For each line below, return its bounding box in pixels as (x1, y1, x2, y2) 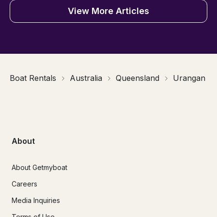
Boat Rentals (10, 73, 56, 83)
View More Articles (68, 6, 149, 16)
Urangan (173, 73, 205, 83)
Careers (12, 179, 37, 188)
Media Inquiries (12, 196, 60, 204)
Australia (70, 73, 102, 83)
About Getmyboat (12, 163, 67, 171)
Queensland (116, 73, 159, 83)
